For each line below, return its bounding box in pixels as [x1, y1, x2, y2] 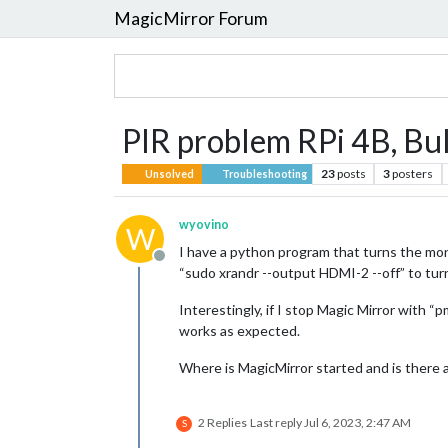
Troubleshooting [219, 168, 307, 180]
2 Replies [198, 415, 247, 430]
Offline [158, 256, 207, 275]
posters [392, 166, 434, 181]
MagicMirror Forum [114, 7, 268, 29]
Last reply [250, 415, 304, 430]
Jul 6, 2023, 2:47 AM [304, 415, 411, 430]
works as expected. [179, 322, 300, 339]
